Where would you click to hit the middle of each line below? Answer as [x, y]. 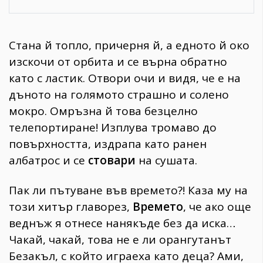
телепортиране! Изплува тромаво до [113, 127]
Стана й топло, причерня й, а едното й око [129, 45]
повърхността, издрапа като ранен [108, 144]
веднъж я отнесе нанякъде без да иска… [122, 223]
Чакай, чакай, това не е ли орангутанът [120, 239]
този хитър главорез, [71, 206]
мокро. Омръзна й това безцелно [103, 111]
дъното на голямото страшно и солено [119, 94]
